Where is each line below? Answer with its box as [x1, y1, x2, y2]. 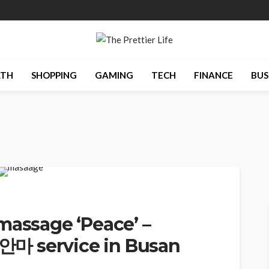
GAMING [94, 70, 133, 80]
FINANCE [193, 70, 233, 80]
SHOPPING [31, 70, 77, 80]
